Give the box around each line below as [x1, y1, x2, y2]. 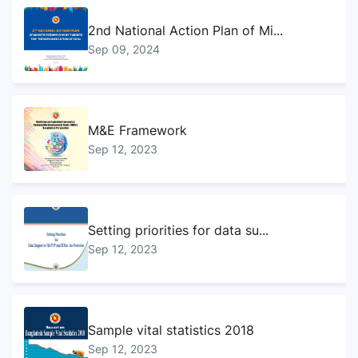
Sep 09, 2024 [88, 42, 160, 56]
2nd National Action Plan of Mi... [88, 22, 283, 38]
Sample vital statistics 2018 [88, 321, 254, 338]
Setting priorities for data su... [88, 221, 268, 238]
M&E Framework [88, 121, 187, 138]
